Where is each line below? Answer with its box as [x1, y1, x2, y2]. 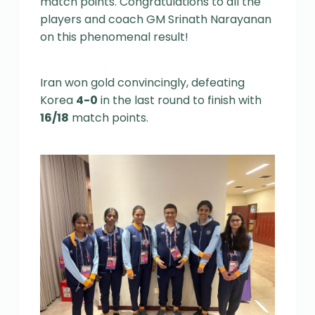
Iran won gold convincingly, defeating [39, 74, 245, 91]
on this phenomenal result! [39, 28, 188, 45]
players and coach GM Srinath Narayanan [39, 11, 271, 27]
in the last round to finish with [97, 91, 262, 108]
